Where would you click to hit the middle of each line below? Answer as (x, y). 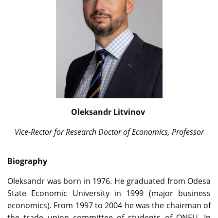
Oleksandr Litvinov (109, 112)
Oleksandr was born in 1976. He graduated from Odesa (109, 181)
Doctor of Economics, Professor (151, 132)
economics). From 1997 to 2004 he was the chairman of (109, 206)
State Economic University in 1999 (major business (109, 193)
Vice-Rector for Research (55, 132)
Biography (27, 161)
